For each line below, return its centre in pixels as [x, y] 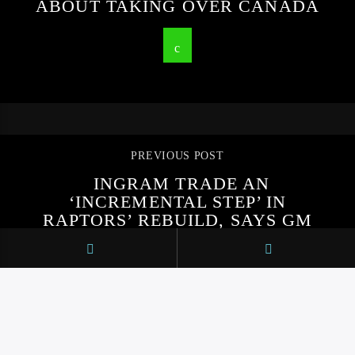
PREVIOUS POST [177, 156]
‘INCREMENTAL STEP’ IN [177, 202]
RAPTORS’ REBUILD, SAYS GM [177, 220]
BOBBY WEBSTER [177, 239]
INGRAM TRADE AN [181, 184]
